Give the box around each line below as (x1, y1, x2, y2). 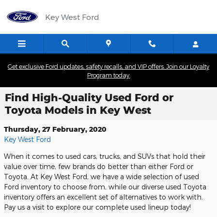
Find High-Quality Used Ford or (5, 91, 173, 104)
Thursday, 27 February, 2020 (4, 125, 107, 133)
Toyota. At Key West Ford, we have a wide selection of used (4, 172, 199, 181)
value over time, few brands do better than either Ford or (4, 162, 193, 170)
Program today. (87, 72, 130, 78)
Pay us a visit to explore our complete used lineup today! (4, 203, 191, 211)
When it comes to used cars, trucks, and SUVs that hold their (4, 152, 205, 160)
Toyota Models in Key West (5, 104, 151, 116)
